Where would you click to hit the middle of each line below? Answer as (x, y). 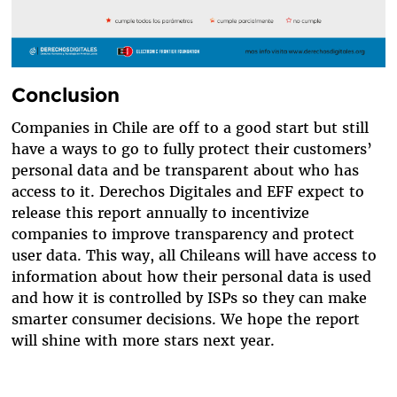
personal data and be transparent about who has (185, 171)
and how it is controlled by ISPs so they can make (189, 298)
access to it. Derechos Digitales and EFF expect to (187, 192)
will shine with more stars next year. (143, 341)
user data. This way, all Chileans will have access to (194, 256)
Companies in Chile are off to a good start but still (190, 128)
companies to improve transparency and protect (183, 234)
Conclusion (65, 94)
